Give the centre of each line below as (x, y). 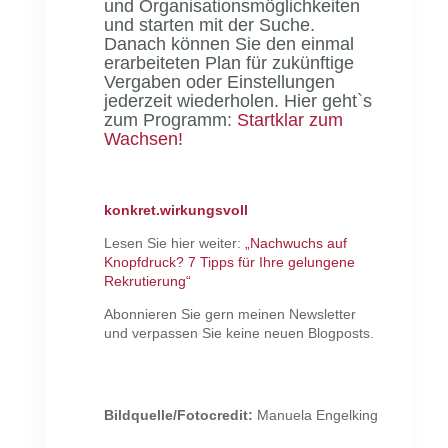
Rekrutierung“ (148, 280)
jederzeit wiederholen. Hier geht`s (238, 100)
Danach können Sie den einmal (229, 43)
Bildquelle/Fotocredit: (181, 414)
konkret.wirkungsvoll (176, 209)
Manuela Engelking (318, 414)
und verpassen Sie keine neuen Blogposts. (239, 332)
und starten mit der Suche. (210, 24)
